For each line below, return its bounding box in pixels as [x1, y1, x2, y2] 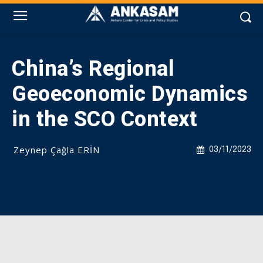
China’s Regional [12, 56, 174, 81]
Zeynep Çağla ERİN [14, 144, 100, 156]
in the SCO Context [12, 107, 197, 131]
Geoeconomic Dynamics [12, 82, 248, 106]
